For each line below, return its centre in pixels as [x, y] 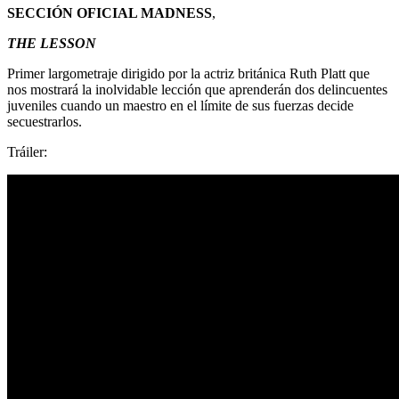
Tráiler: [27, 151]
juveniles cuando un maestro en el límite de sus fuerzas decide [180, 105]
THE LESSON [52, 43]
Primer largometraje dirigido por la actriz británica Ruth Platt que [188, 73]
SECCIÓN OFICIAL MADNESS [110, 12]
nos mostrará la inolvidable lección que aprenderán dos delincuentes [197, 89]
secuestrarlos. [45, 121]
